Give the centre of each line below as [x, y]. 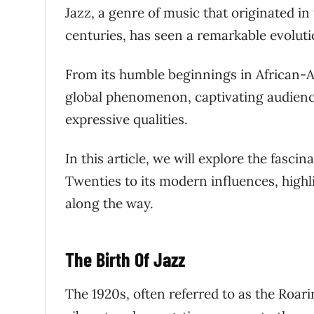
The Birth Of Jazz [125, 259]
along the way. [109, 203]
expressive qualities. [127, 119]
